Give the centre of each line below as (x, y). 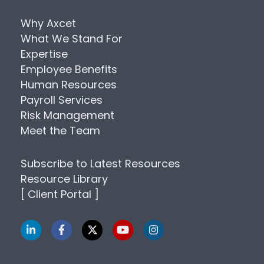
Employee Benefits (69, 69)
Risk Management (67, 115)
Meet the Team (60, 130)
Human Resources (69, 84)
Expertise (44, 54)
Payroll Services (62, 100)
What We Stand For (72, 38)
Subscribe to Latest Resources (100, 163)
